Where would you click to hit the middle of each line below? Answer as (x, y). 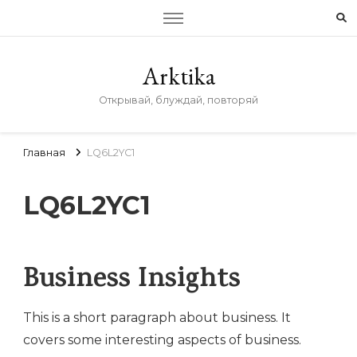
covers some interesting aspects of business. (162, 340)
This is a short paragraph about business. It (157, 318)
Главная (44, 152)
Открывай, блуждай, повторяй (178, 100)
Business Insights (132, 282)
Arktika (178, 76)
